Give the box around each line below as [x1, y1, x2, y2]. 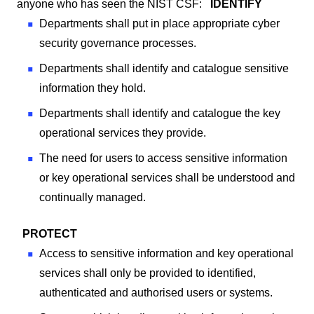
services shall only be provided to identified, [39, 266, 256, 279]
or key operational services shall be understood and [39, 171, 295, 184]
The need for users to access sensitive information [39, 151, 287, 164]
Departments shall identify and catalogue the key [39, 107, 280, 119]
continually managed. [39, 191, 146, 203]
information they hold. [39, 81, 146, 94]
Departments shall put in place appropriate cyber [39, 17, 280, 29]
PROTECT [22, 227, 77, 240]
